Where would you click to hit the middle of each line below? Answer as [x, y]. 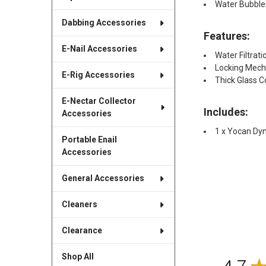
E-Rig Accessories [98, 75]
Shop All [77, 257]
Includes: [226, 112]
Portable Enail [89, 140]
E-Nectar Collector [99, 101]
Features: [227, 36]
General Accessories [103, 178]
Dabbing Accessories [104, 23]
